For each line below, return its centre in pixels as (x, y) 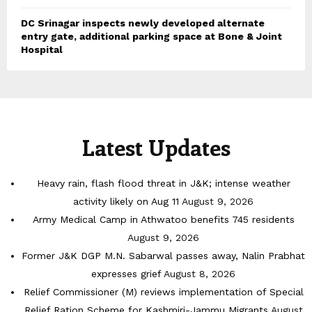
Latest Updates (156, 147)
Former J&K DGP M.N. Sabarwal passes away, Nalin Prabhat (163, 256)
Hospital (42, 50)
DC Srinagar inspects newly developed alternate (143, 23)
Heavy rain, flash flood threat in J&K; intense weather (163, 184)
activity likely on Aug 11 (126, 202)
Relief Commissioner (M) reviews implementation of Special (163, 292)
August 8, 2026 (200, 274)
